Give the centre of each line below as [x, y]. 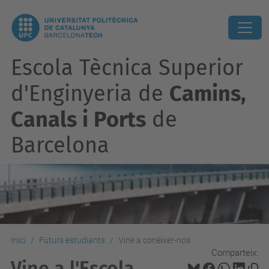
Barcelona [60, 145]
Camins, [208, 94]
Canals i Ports [78, 119]
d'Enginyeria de [90, 94]
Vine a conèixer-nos [154, 240]
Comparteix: [235, 252]
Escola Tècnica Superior [127, 68]
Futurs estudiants [72, 240]
